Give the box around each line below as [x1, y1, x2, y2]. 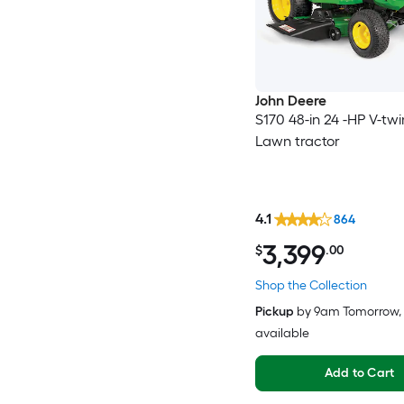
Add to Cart [324, 365, 395, 381]
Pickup [254, 304, 294, 320]
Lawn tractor [254, 132, 340, 150]
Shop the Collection [254, 278, 367, 294]
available [254, 326, 309, 342]
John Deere [254, 91, 326, 109]
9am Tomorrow [313, 304, 399, 320]
